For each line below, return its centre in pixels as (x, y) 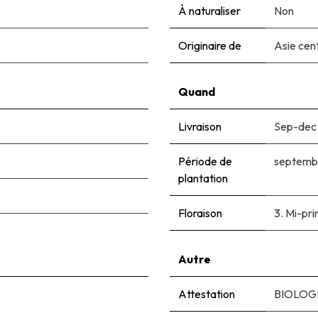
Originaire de (210, 46)
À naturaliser (209, 11)
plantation (203, 179)
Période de (205, 161)
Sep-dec (295, 127)
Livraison (200, 127)
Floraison (200, 213)
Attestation (207, 294)
